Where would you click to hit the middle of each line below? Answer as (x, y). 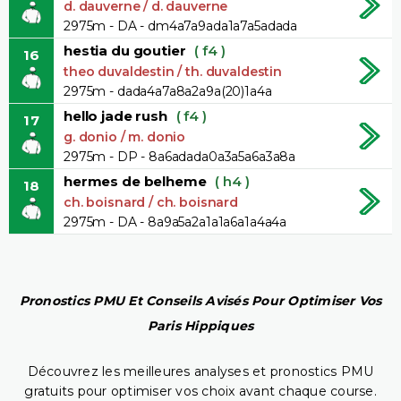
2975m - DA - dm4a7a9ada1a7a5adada (181, 26)
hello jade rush (115, 115)
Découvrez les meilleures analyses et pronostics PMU (200, 372)
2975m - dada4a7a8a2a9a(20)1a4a (168, 91)
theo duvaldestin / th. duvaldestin (173, 71)
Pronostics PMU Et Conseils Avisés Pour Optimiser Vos (200, 301)
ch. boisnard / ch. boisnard (151, 202)
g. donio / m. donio (125, 137)
